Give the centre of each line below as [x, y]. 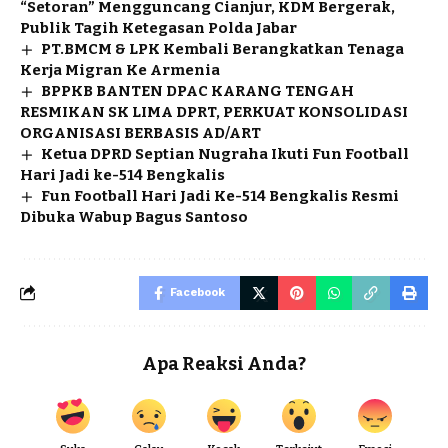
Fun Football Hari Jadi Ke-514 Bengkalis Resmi [220, 195]
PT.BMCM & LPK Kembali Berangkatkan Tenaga [223, 48]
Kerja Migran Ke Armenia [120, 69]
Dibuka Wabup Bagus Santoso [134, 216]
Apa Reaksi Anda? [224, 363]
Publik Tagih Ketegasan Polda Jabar [158, 27]
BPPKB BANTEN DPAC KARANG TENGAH [198, 90]
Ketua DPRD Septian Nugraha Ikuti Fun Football [225, 153]
